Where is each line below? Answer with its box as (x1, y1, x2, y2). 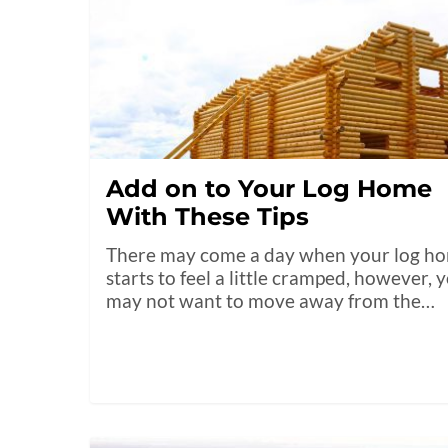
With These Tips (106, 202, 310, 232)
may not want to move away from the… (106, 289, 436, 313)
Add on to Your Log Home (106, 174, 433, 204)
